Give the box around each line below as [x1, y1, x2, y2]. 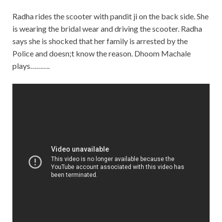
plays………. [12, 61, 50, 70]
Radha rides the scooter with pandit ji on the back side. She [12, 11, 209, 21]
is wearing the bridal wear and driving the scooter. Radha [12, 24, 202, 33]
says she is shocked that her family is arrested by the [12, 36, 188, 46]
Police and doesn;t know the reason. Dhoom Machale [12, 49, 191, 58]
